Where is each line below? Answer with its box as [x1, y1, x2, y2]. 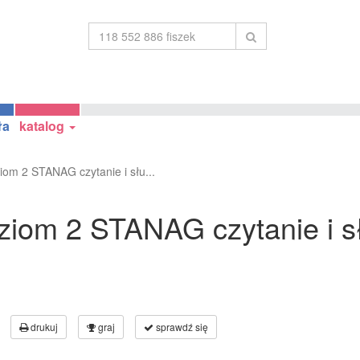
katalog [19, 117, 67, 135]
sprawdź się [153, 320, 208, 333]
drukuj [28, 320, 58, 333]
